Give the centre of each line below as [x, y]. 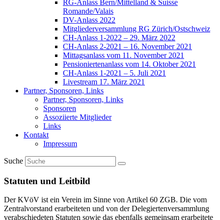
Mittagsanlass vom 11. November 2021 [124, 55]
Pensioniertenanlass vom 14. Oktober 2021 [129, 64]
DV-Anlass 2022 [89, 20]
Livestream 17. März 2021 [104, 82]
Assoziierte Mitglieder [77, 117]
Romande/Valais [88, 11]
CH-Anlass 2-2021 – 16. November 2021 [127, 46]
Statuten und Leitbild [47, 181]
